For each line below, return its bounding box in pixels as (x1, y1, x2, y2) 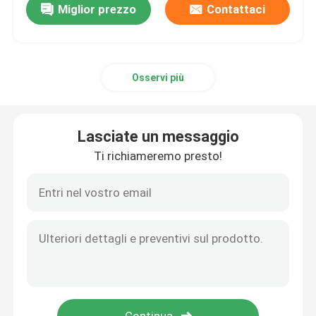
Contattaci (206, 2, 265, 17)
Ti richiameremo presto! (94, 149, 222, 164)
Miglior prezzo (58, 2, 137, 17)
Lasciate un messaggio (77, 128, 239, 146)
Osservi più (132, 72, 184, 84)
